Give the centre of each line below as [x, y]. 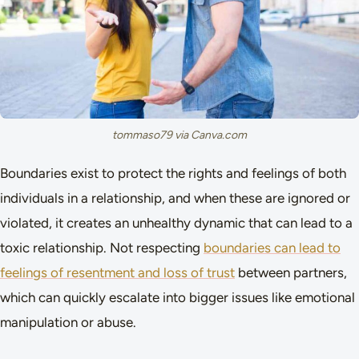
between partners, [291, 272]
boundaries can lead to [272, 247]
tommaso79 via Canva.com [179, 135]
